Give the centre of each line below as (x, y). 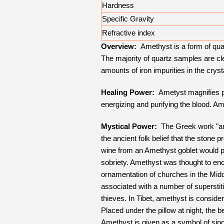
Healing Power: (128, 92)
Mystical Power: (129, 126)
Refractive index (128, 33)
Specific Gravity (128, 19)
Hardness (118, 5)
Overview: (119, 46)
